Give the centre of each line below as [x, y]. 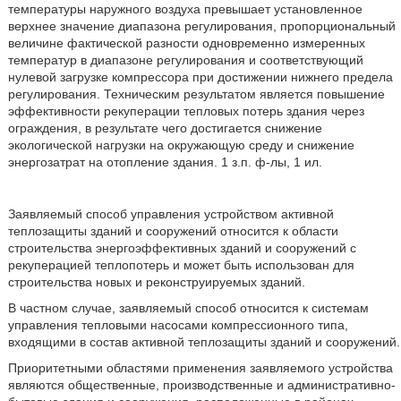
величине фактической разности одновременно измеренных [186, 43]
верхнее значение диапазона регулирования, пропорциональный [201, 26]
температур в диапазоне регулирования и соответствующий [185, 60]
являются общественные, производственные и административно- [201, 385]
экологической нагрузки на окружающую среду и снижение [181, 145]
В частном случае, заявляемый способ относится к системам [188, 308]
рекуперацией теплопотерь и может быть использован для [181, 265]
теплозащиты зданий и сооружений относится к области [173, 231]
